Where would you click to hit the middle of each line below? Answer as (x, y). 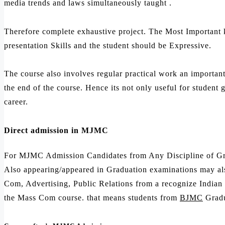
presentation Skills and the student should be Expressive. (108, 45)
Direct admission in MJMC (56, 131)
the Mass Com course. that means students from (92, 197)
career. (16, 102)
